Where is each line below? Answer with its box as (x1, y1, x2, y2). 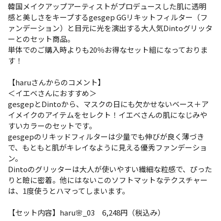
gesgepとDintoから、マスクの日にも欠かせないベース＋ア (8, 99, 209, 109)
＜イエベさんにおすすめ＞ (8, 88, 97, 98)
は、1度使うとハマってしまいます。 (8, 185, 129, 196)
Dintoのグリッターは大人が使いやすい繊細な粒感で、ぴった (8, 164, 212, 174)
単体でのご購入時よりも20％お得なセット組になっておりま (8, 44, 208, 55)
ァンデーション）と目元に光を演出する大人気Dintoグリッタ (8, 23, 213, 33)
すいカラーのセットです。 (8, 120, 96, 131)
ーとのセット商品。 (8, 34, 74, 44)
